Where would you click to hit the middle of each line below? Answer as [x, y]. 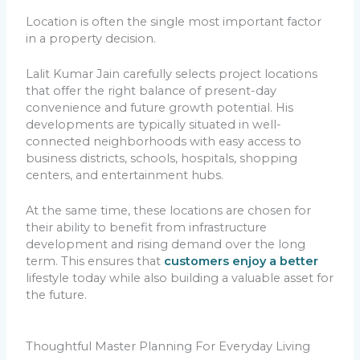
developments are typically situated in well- [154, 125]
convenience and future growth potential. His [160, 108]
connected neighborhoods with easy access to [164, 142]
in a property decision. [91, 38]
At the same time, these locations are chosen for [169, 211]
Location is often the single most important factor [174, 21]
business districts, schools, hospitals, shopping [162, 159]
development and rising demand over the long [166, 245]
